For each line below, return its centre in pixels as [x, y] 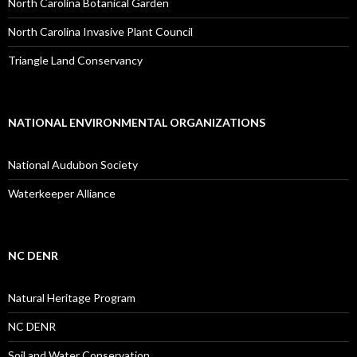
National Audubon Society [73, 165]
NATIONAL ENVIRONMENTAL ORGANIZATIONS [137, 123]
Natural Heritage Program [72, 298]
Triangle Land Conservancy [75, 61]
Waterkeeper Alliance [62, 194]
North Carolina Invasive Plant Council [100, 32]
